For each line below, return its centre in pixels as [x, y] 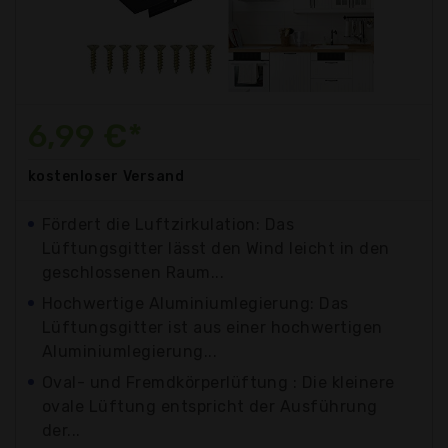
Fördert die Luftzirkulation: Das [168, 224]
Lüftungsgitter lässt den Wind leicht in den [216, 248]
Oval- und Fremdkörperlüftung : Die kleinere [218, 382]
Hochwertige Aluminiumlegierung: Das [195, 303]
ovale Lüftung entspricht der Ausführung [210, 406]
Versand [153, 176]
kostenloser [73, 176]
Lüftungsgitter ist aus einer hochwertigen [212, 327]
